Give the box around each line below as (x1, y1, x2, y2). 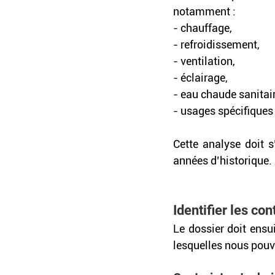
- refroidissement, (173, 38, 262, 52)
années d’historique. (173, 154, 272, 168)
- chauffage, (173, 21, 232, 35)
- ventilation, (173, 55, 238, 68)
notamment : (173, 5, 236, 18)
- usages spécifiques (173, 104, 273, 118)
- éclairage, (173, 71, 228, 85)
